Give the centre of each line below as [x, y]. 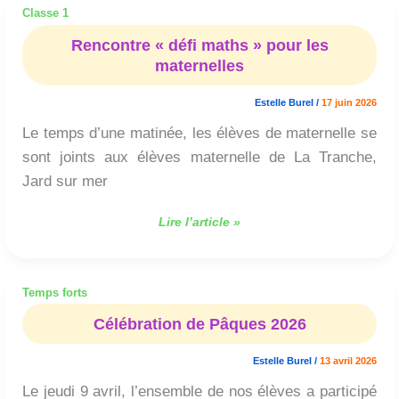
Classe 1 [45, 13]
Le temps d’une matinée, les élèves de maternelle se [199, 133]
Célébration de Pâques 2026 [199, 324]
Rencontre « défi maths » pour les [199, 45]
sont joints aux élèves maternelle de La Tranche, [199, 157]
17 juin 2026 [349, 102]
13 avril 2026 [348, 361]
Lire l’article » [199, 221]
